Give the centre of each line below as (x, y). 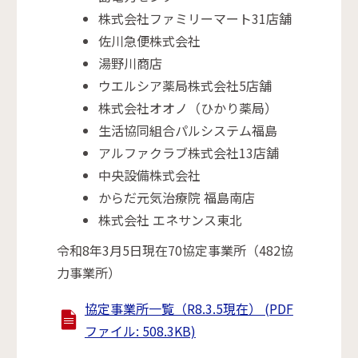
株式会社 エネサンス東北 (171, 220)
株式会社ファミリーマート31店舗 (195, 19)
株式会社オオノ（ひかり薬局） (188, 108)
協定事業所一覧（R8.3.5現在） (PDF (189, 309)
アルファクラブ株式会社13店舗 (189, 153)
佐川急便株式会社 (150, 41)
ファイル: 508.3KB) (140, 331)
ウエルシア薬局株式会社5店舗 (185, 86)
